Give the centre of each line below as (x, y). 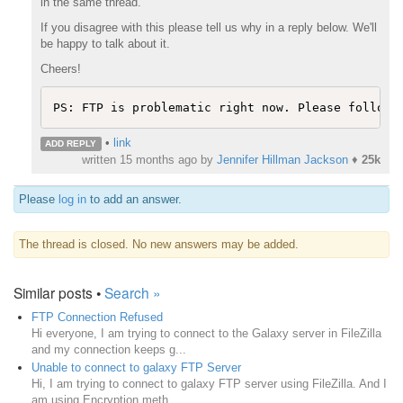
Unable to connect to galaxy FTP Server (136, 368)
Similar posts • (59, 293)
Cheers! (60, 69)
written (101, 160)
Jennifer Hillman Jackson (282, 160)
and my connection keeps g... (109, 350)
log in (72, 200)
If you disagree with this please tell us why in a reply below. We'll (208, 28)
